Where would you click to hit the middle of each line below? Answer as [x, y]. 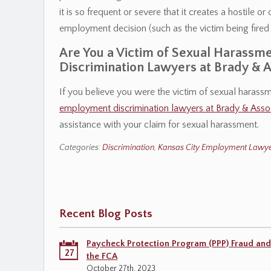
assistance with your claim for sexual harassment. [159, 125]
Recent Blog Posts [106, 214]
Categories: [81, 148]
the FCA [102, 256]
